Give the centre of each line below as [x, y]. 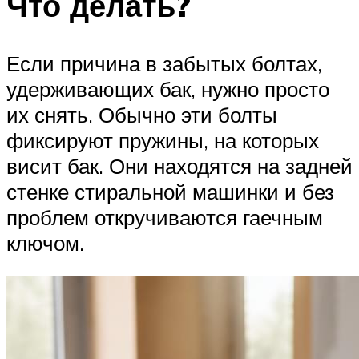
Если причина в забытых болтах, [164, 64]
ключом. [45, 243]
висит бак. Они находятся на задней [179, 166]
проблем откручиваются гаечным [165, 218]
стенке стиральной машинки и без [170, 192]
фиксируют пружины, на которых [163, 141]
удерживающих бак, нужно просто [168, 89]
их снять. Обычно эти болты [142, 115]
